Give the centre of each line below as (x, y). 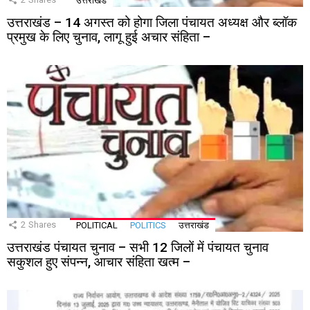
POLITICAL (97, 225)
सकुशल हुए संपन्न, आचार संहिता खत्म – (99, 262)
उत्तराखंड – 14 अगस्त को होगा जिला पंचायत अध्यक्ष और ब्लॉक (152, 22)
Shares (42, 224)
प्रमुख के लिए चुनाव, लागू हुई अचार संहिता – (109, 37)
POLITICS (148, 225)
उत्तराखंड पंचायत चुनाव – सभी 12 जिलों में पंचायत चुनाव (138, 247)
